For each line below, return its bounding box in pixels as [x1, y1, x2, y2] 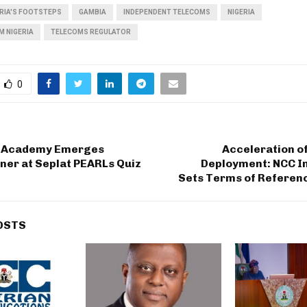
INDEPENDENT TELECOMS [123, 8, 210, 16]
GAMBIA [79, 8, 106, 16]
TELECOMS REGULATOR [51, 27, 131, 36]
